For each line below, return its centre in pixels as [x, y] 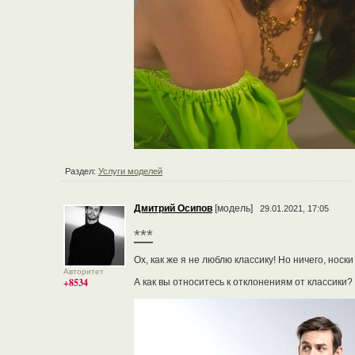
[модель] [235, 208]
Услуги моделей [130, 171]
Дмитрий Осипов [173, 208]
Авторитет [84, 271]
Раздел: [82, 171]
